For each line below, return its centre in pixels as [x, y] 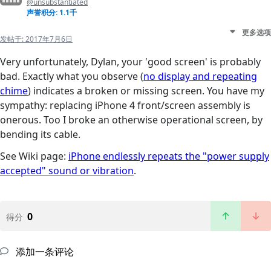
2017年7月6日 [49, 39]
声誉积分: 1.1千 [52, 13]
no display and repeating [200, 77]
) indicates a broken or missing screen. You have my [146, 91]
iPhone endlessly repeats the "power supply [169, 156]
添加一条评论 [44, 252]
